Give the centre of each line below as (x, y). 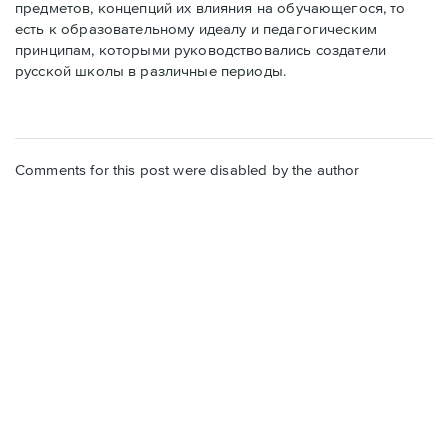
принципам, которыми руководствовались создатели (201, 50)
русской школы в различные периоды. (151, 71)
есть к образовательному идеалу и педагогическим (196, 29)
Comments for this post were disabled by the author (187, 170)
